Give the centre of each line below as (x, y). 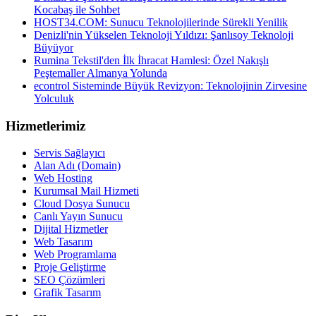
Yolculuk (54, 98)
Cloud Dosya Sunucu (82, 204)
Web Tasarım (63, 242)
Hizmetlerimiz (45, 126)
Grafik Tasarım (67, 293)
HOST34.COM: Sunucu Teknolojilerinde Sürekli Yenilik (161, 22)
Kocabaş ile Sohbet (77, 9)
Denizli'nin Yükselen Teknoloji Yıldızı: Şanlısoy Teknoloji (164, 35)
